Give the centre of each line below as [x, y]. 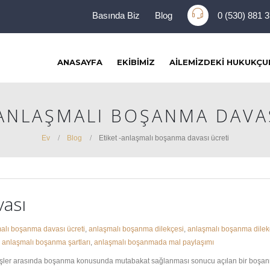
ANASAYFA [80, 62]
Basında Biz [116, 15]
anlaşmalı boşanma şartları [46, 242]
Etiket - [110, 138]
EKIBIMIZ [136, 62]
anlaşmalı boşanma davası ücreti [175, 138]
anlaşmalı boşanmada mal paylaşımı [154, 242]
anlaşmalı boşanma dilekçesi [136, 229]
